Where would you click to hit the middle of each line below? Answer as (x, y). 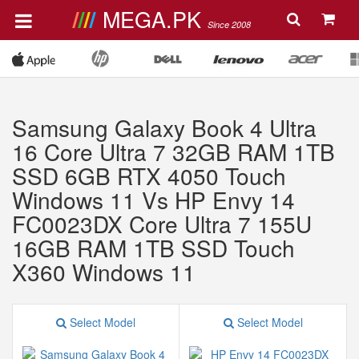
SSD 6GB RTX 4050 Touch (149, 175)
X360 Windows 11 (104, 272)
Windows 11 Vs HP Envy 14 (153, 200)
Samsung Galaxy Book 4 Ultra (164, 127)
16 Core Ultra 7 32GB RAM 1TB (173, 151)
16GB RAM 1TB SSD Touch (153, 248)
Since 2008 (229, 24)
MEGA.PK (155, 19)
